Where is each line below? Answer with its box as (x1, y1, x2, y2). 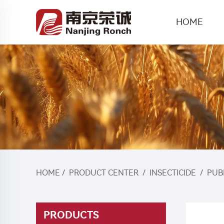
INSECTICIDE (149, 168, 196, 177)
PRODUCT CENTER (69, 168, 138, 177)
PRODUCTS (43, 209, 99, 221)
